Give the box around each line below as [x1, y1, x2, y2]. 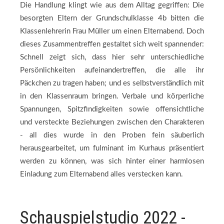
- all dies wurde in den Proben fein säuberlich [20, 131, 204, 139]
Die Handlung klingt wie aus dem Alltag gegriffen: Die [20, 1, 204, 9]
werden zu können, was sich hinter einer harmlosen [20, 157, 204, 165]
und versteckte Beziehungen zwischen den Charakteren [20, 118, 204, 126]
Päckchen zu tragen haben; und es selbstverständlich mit [20, 79, 204, 87]
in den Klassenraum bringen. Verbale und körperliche [20, 92, 204, 100]
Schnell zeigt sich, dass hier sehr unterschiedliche [20, 53, 204, 61]
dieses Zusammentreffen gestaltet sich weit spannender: [20, 40, 204, 48]
